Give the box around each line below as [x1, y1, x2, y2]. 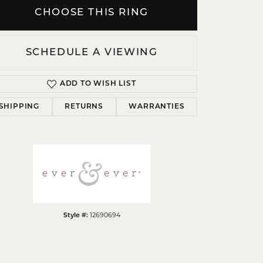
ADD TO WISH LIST [59, 80, 136, 88]
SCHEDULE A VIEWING [25, 48, 158, 58]
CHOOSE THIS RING [35, 8, 149, 18]
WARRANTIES [129, 103, 185, 111]
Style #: [63, 213, 88, 220]
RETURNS [65, 103, 103, 111]
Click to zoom [129, 80, 172, 90]
